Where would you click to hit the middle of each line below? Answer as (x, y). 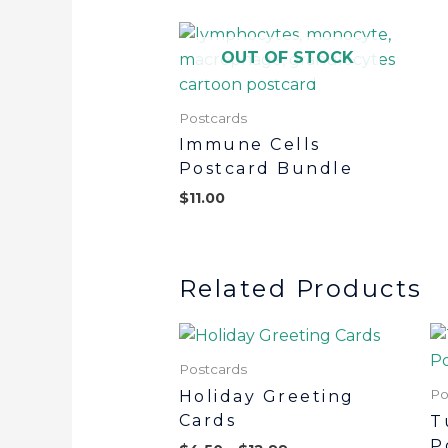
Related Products (300, 288)
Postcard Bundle (266, 169)
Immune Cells (249, 145)
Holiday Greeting (266, 396)
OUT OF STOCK (287, 57)
